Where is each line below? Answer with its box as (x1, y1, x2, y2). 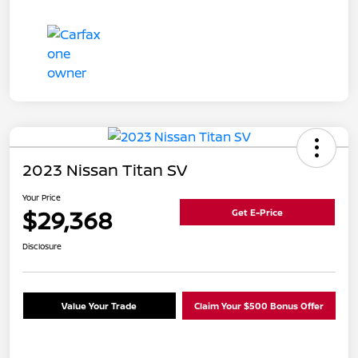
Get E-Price (232, 206, 283, 219)
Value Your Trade (62, 299, 137, 312)
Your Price (22, 191, 61, 203)
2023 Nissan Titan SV (22, 158, 187, 181)
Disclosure (22, 240, 62, 252)
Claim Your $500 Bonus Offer (193, 299, 324, 312)
